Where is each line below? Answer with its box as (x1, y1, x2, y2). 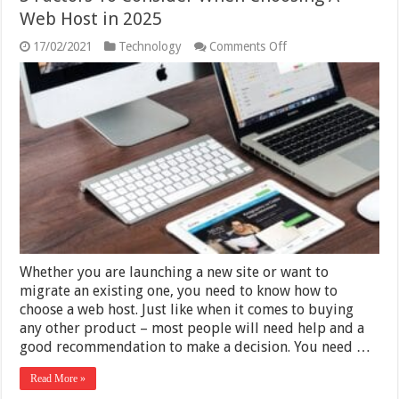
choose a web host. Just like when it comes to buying (20, 300, 354, 318)
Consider (286, 95, 334, 110)
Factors (286, 67, 325, 82)
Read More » (30, 371, 86, 385)
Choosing (286, 124, 338, 139)
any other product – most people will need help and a (20, 319, 365, 337)
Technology (118, 39, 183, 54)
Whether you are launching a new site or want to (20, 263, 330, 281)
